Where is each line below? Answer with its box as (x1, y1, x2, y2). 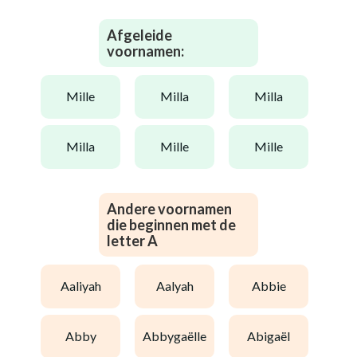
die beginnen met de (107, 215, 236, 233)
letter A (107, 231, 158, 249)
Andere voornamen (107, 199, 232, 218)
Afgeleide (107, 25, 172, 44)
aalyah (164, 278, 194, 294)
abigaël (256, 328, 290, 344)
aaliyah (69, 278, 101, 294)
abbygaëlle (151, 328, 206, 344)
